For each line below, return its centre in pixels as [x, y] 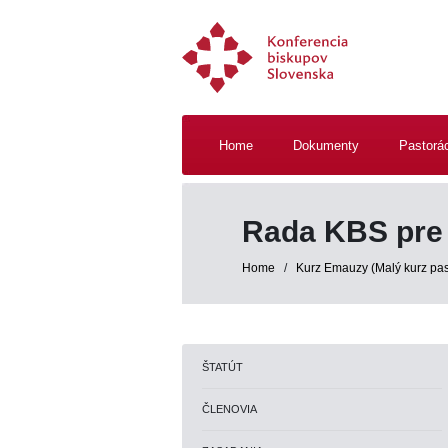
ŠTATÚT [222, 367]
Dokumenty [326, 145]
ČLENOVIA [229, 409]
